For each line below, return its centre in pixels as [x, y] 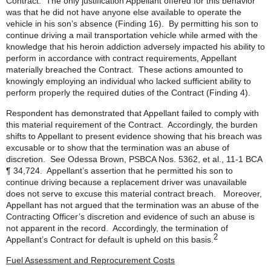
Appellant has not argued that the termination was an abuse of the [132, 205]
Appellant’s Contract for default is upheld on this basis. [110, 240]
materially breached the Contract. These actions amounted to [125, 70]
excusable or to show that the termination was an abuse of [118, 148]
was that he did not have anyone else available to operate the [124, 12]
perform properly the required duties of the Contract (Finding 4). [131, 93]
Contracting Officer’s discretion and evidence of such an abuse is [130, 217]
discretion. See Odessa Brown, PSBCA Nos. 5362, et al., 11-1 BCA [134, 159]
